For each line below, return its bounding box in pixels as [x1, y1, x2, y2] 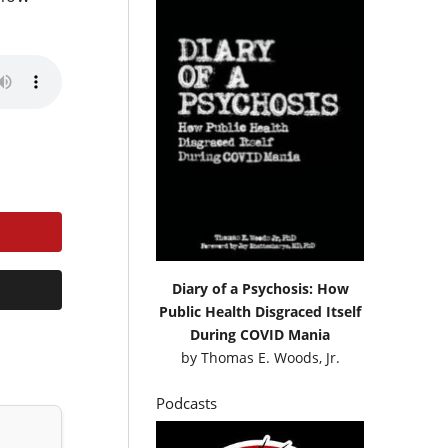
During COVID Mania [190, 324, 331, 344]
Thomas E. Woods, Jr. [200, 347, 340, 367]
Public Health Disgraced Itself [159, 301, 362, 321]
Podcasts [156, 392, 218, 413]
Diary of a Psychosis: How [171, 278, 349, 298]
